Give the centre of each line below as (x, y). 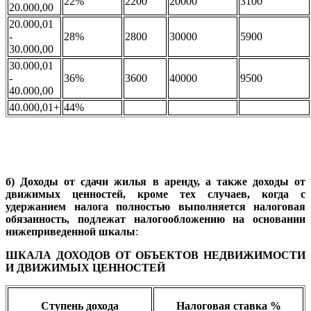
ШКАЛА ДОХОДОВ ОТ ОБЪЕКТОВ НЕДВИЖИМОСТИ (155, 255)
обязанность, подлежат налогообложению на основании (155, 219)
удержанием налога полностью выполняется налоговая (155, 207)
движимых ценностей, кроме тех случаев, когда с (155, 194)
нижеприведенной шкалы (70, 232)
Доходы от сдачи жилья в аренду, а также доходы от (163, 182)
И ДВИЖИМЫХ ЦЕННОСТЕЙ (87, 268)
